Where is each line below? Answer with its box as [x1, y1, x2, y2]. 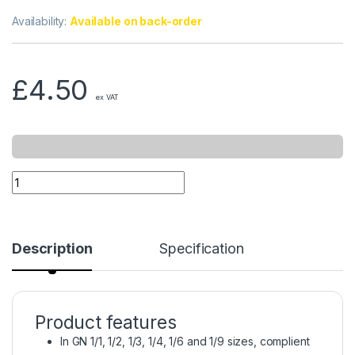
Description [12, 240, 93, 258]
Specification [159, 240, 244, 258]
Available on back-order [70, 14, 202, 29]
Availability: [12, 14, 71, 29]
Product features [35, 311, 177, 334]
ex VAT [96, 93, 118, 102]
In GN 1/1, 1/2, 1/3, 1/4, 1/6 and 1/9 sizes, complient [60, 334, 310, 349]
